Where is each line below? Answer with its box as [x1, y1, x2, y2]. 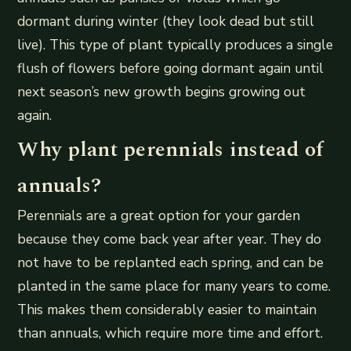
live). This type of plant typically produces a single [17, 35, 334, 55]
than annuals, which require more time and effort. [17, 323, 324, 342]
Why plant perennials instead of [17, 133, 324, 165]
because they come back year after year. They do [17, 229, 322, 248]
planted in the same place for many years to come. [17, 276, 331, 295]
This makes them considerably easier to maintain [17, 299, 317, 319]
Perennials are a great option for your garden [17, 205, 301, 225]
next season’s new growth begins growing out [17, 82, 306, 102]
